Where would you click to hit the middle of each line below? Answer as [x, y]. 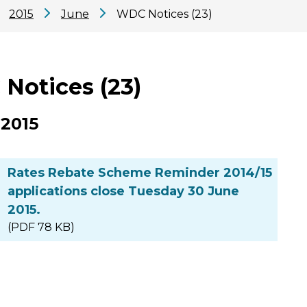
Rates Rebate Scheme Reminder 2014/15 [140, 173]
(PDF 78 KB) [41, 228]
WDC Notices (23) [164, 14]
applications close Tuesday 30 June [123, 192]
